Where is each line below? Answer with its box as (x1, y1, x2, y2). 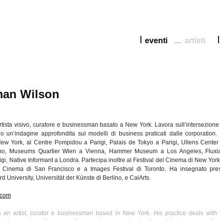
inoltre (109, 157, 126, 164)
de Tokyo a (126, 139, 162, 146)
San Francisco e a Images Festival (31, 165, 137, 172)
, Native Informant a (6, 157, 59, 164)
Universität (36, 174, 64, 181)
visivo (14, 121, 29, 128)
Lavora (155, 121, 174, 128)
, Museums (5, 148, 38, 155)
